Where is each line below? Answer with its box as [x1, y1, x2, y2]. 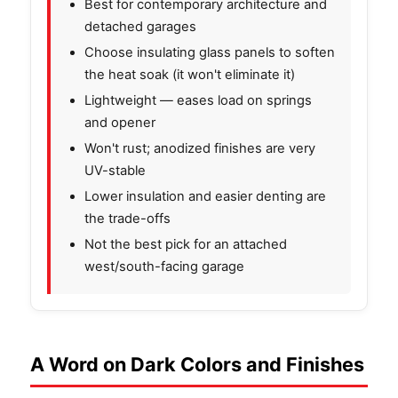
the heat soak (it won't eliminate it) [84, 66, 295, 83]
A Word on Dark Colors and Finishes [30, 352, 364, 376]
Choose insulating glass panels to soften [84, 44, 335, 60]
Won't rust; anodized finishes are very [84, 139, 315, 156]
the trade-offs [84, 210, 171, 227]
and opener [84, 114, 155, 131]
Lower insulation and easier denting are [84, 187, 326, 204]
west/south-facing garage [84, 258, 244, 275]
